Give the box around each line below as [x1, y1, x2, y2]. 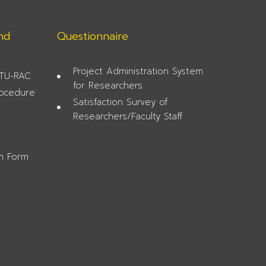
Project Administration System [73, 64, 204, 78]
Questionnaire [56, 27, 128, 45]
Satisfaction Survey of [73, 95, 168, 109]
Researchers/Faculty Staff [73, 109, 183, 123]
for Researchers [73, 78, 143, 92]
